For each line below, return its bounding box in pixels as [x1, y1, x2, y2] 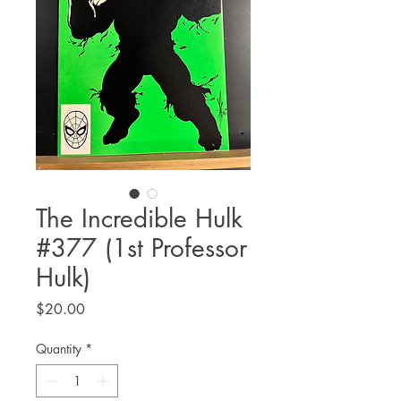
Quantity [36, 339, 81, 357]
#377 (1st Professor [36, 231, 247, 264]
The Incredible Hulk [36, 201, 243, 235]
